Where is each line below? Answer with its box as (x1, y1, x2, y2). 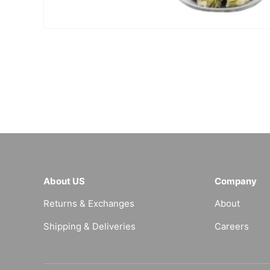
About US (43, 175, 85, 187)
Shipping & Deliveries (43, 220, 136, 232)
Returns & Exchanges (43, 197, 134, 209)
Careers (214, 220, 249, 232)
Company (214, 175, 257, 187)
